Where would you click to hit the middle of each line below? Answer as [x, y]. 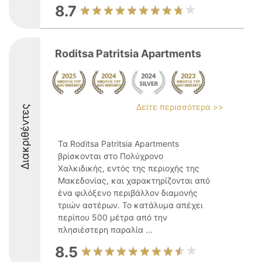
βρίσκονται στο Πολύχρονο [111, 156]
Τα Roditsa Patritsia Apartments [118, 144]
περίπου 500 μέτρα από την [113, 217]
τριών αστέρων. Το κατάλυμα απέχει [130, 205]
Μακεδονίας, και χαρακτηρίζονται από [134, 180]
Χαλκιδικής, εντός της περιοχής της [129, 168]
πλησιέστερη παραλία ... [105, 230]
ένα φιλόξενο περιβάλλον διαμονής [128, 193]
